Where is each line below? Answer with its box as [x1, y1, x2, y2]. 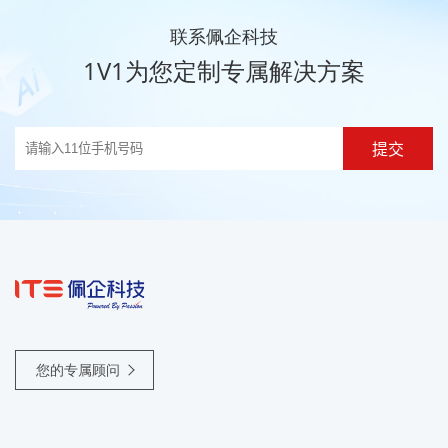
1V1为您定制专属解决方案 [83, 54, 365, 88]
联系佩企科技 [170, 24, 278, 49]
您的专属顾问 [36, 360, 120, 380]
